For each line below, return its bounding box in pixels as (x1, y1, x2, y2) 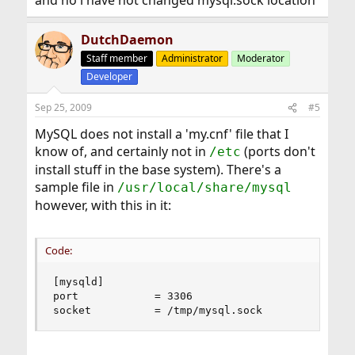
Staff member (86, 52, 147, 66)
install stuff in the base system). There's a (34, 161, 281, 179)
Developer (86, 70, 132, 84)
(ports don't (240, 143, 315, 161)
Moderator (236, 52, 284, 66)
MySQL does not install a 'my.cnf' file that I (34, 125, 288, 143)
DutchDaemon (80, 31, 174, 49)
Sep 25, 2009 (34, 101, 92, 115)
